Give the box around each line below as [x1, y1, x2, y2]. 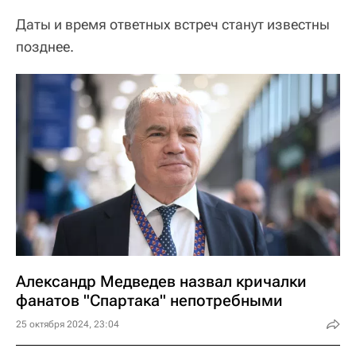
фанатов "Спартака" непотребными [16, 291, 283, 310]
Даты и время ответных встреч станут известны [16, 15, 330, 33]
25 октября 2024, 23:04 [16, 319, 119, 330]
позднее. [16, 37, 74, 55]
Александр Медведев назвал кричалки [16, 272, 307, 291]
